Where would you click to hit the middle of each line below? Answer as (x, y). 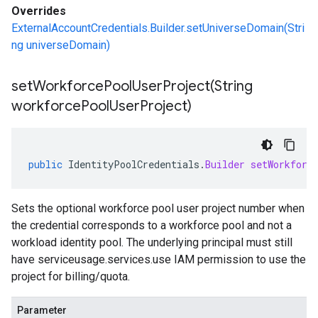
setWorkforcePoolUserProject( (113, 86)
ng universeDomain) (61, 45)
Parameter (42, 310)
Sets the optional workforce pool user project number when (158, 208)
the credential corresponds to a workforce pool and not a (152, 225)
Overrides (39, 11)
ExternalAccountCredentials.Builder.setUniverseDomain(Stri (158, 28)
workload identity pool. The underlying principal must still (152, 242)
